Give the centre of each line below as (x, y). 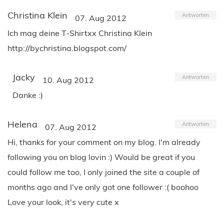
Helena (22, 124)
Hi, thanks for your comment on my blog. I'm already (104, 142)
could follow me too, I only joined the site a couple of (103, 172)
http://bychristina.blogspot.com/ (67, 48)
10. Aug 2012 (68, 80)
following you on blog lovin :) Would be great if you (101, 157)
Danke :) (28, 95)
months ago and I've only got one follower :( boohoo (103, 187)
